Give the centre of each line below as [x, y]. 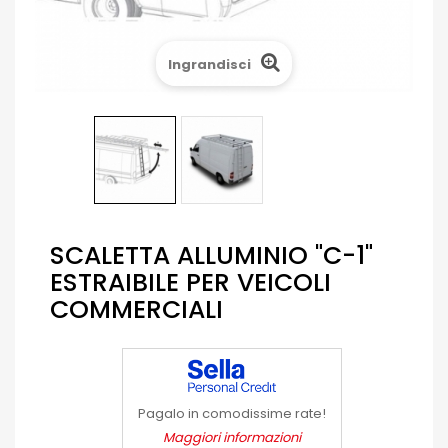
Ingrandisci [209, 64]
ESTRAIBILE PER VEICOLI [190, 283]
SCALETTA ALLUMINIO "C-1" [211, 256]
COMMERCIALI [136, 310]
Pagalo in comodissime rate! [231, 413]
